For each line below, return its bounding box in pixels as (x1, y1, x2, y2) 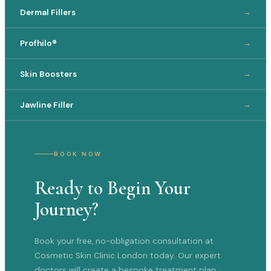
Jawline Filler (20, 100, 74, 111)
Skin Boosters (20, 69, 77, 80)
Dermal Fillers (20, 7, 76, 18)
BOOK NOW (54, 150, 103, 158)
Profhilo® (20, 38, 57, 49)
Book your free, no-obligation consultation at (34, 236, 214, 247)
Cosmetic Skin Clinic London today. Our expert (34, 250, 221, 261)
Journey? (34, 197, 99, 221)
